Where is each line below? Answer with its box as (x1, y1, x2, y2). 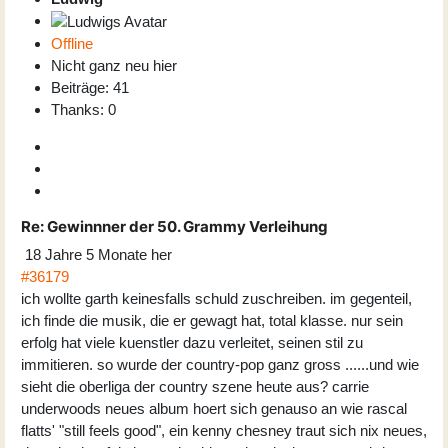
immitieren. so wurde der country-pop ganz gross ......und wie (21, 356, 419, 374)
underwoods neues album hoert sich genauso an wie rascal (21, 400, 407, 418)
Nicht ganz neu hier (51, 57, 177, 75)
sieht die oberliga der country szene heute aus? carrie (21, 378, 369, 396)
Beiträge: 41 (51, 79, 129, 97)
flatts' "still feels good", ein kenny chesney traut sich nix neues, (21, 422, 427, 440)
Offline (51, 35, 93, 53)
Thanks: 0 (51, 101, 116, 119)
